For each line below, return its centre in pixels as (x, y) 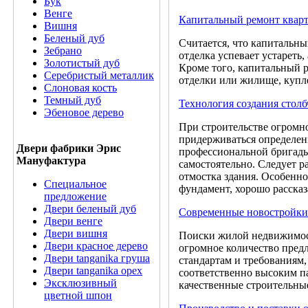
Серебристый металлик (99, 75)
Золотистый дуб (82, 63)
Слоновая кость (80, 88)
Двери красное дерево (96, 246)
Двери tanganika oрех (93, 271)
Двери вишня (76, 233)
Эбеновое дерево (84, 112)
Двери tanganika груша (97, 258)
